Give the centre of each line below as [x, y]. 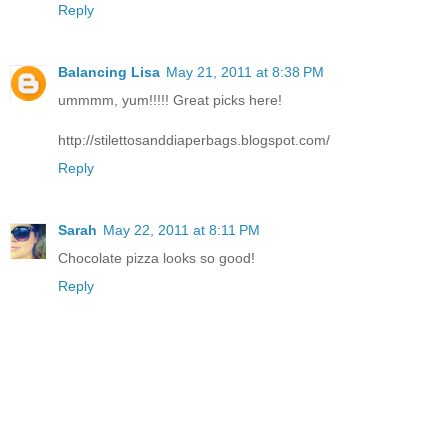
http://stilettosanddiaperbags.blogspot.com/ [194, 139]
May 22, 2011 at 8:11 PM [181, 229]
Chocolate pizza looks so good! [156, 257]
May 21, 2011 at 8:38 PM [245, 71]
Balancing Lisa [109, 71]
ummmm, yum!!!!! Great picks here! [170, 99]
